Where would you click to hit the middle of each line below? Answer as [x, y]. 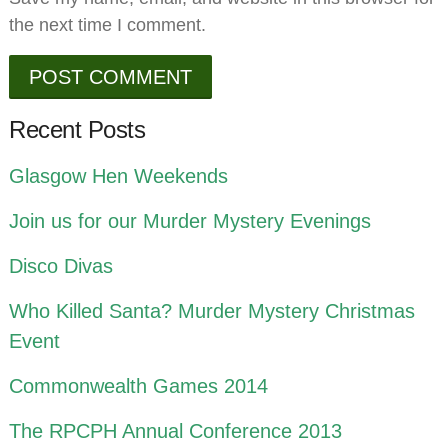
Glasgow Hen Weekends [119, 176]
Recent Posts [77, 130]
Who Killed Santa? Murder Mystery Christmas [212, 311]
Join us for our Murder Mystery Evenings [190, 221]
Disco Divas [61, 266]
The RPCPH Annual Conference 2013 [176, 431]
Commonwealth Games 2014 [139, 386]
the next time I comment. [108, 25]
